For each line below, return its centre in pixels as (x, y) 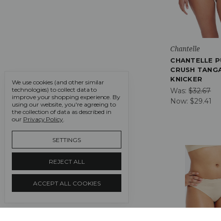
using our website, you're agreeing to (64, 104)
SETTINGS (67, 140)
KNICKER (186, 79)
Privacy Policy (43, 119)
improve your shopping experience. (62, 97)
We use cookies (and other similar (58, 82)
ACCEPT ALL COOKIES (67, 183)
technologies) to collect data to (55, 90)
